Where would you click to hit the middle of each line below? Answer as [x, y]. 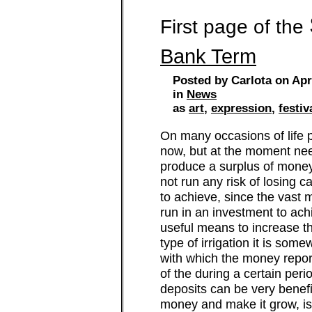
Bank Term [208, 56]
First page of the [235, 27]
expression [241, 108]
